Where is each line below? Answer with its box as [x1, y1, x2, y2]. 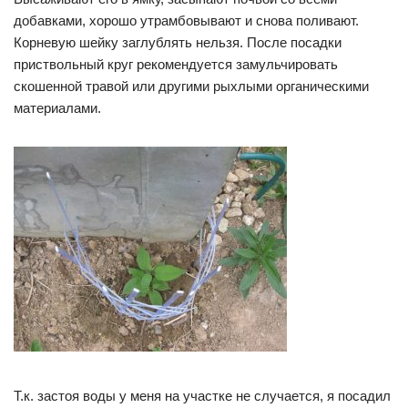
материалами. [14, 100, 101, 117]
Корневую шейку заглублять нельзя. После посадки [14, 35, 342, 51]
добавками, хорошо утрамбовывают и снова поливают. [14, 13, 359, 29]
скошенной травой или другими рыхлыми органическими [14, 78, 369, 95]
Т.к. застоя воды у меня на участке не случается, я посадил [14, 388, 391, 404]
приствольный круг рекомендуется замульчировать [14, 56, 338, 73]
